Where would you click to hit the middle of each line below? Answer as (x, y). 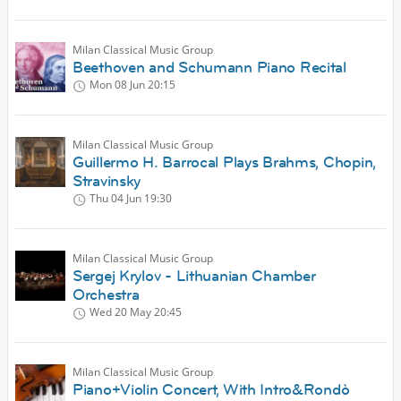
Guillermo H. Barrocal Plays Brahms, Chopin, (224, 162)
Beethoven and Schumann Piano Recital (209, 68)
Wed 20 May (120, 312)
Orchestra (106, 295)
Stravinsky (107, 181)
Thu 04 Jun (115, 199)
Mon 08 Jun (117, 85)
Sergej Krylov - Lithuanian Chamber (194, 276)
